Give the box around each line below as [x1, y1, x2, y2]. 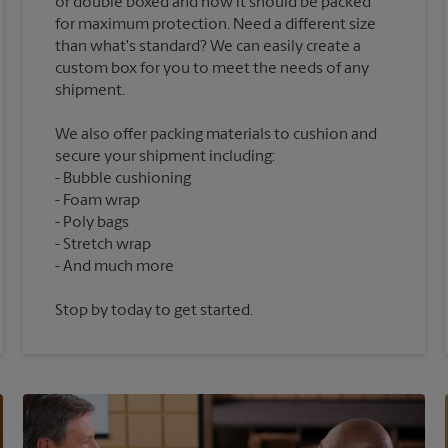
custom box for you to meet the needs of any [55, 61, 370, 78]
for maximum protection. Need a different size [55, 17, 377, 34]
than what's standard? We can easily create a [55, 39, 362, 56]
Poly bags [63, 215, 130, 232]
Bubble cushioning [63, 171, 192, 188]
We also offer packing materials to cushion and [55, 127, 378, 144]
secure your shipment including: [55, 149, 276, 166]
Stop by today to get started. [55, 303, 254, 320]
